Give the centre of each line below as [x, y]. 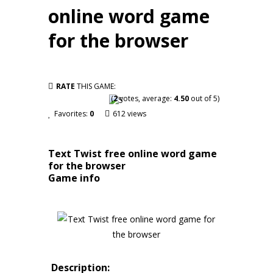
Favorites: [72, 114]
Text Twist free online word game [133, 154]
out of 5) [204, 98]
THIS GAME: [95, 86]
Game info [74, 178]
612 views [129, 114]
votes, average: [146, 98]
